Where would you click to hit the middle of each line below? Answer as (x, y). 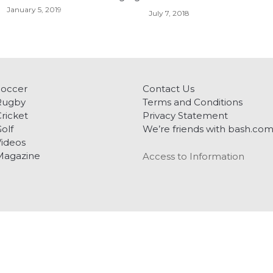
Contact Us (168, 88)
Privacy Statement (185, 115)
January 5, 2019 (34, 9)
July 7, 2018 (169, 13)
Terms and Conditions (193, 102)
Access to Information (193, 156)
